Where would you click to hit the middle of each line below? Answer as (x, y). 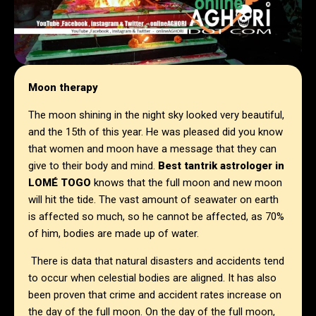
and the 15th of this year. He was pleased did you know (156, 132)
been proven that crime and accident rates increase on (155, 295)
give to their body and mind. (93, 166)
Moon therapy (63, 88)
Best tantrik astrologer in (221, 166)
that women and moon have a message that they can (152, 149)
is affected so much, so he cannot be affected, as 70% (156, 217)
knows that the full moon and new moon (187, 183)
